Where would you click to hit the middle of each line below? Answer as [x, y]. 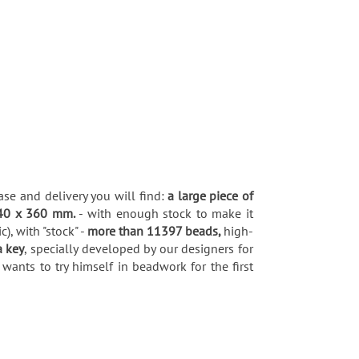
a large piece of [210, 195]
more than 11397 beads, [155, 230]
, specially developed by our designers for [139, 248]
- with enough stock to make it [166, 213]
